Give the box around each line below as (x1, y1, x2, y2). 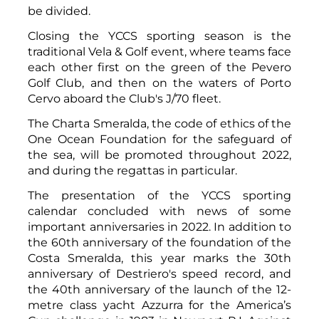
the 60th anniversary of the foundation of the (28, 235, 291, 249)
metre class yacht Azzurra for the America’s (28, 298, 291, 312)
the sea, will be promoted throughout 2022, (28, 147, 291, 162)
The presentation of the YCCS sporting (28, 188, 291, 202)
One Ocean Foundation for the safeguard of (28, 132, 291, 146)
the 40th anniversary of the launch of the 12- (28, 282, 291, 296)
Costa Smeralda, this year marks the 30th (28, 251, 291, 265)
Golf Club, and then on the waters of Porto (28, 75, 291, 90)
